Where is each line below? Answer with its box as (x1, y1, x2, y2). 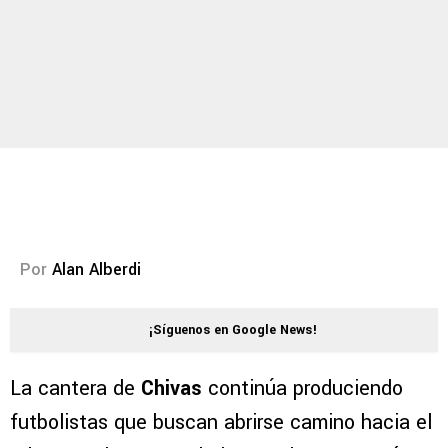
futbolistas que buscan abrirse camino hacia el (10, 408, 432, 438)
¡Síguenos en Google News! (149, 321, 317, 340)
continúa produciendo (202, 374, 403, 404)
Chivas (141, 374, 202, 404)
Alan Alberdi (52, 258, 141, 282)
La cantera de (10, 374, 141, 404)
